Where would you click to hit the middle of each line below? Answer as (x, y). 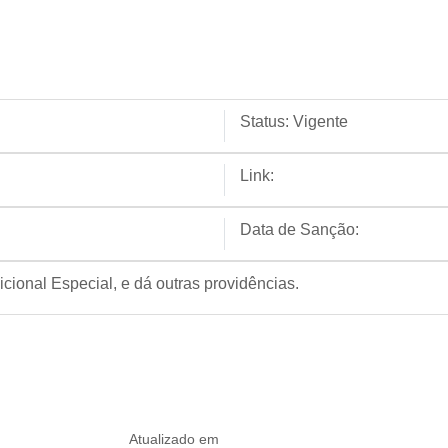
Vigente (320, 121)
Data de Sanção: (299, 229)
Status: (264, 121)
